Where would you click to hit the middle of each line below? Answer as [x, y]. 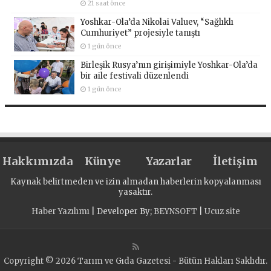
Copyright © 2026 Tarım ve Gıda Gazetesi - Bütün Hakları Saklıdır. [135, 261]
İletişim [235, 161]
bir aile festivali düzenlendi [135, 76]
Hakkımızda [38, 161]
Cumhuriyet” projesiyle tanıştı [141, 33]
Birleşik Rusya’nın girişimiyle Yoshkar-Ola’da [169, 65]
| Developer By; [121, 211]
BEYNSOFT [175, 211]
